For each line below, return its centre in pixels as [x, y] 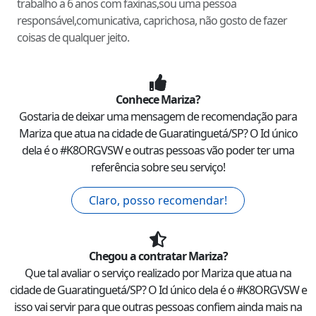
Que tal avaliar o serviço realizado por [113, 273]
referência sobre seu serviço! [158, 168]
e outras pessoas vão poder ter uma [208, 151]
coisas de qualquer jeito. [73, 38]
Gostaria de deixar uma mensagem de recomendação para [158, 117]
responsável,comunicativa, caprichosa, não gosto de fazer [152, 21]
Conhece [138, 100]
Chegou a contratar [138, 256]
